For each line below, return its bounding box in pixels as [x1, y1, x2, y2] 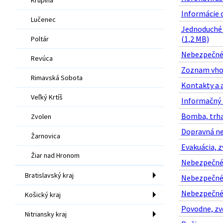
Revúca [31, 53, 53, 63]
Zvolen [31, 111, 51, 121]
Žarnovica [31, 131, 60, 140]
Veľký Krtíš [31, 92, 63, 102]
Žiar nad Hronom [31, 150, 80, 160]
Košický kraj [25, 190, 61, 199]
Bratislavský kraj [25, 170, 74, 180]
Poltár [31, 34, 49, 43]
